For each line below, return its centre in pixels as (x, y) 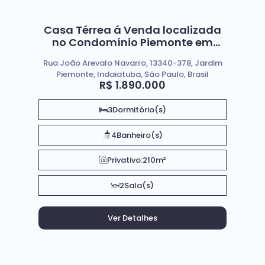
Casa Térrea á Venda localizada (132, 30)
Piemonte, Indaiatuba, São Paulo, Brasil (132, 74)
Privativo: (125, 160)
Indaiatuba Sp (132, 55)
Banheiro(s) (139, 135)
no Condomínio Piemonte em (132, 42)
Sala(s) (139, 185)
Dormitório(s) (139, 110)
